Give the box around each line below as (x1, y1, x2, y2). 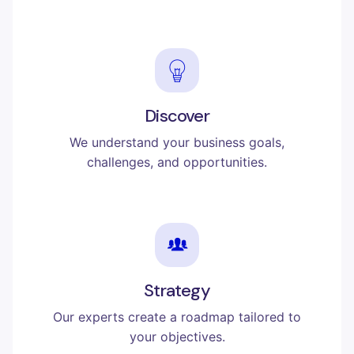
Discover (145, 104, 209, 128)
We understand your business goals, (70, 134, 284, 151)
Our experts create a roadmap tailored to (53, 309, 301, 326)
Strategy (144, 279, 210, 303)
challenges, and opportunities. (87, 154, 267, 171)
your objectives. (129, 329, 225, 345)
